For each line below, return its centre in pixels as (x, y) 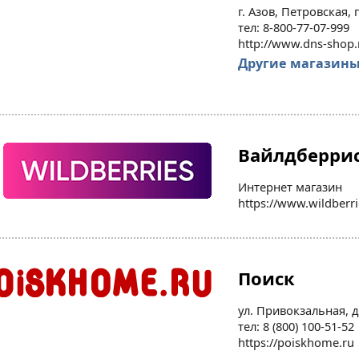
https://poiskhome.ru (296, 342)
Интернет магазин (290, 187)
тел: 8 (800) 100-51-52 (296, 326)
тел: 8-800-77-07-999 (294, 27)
